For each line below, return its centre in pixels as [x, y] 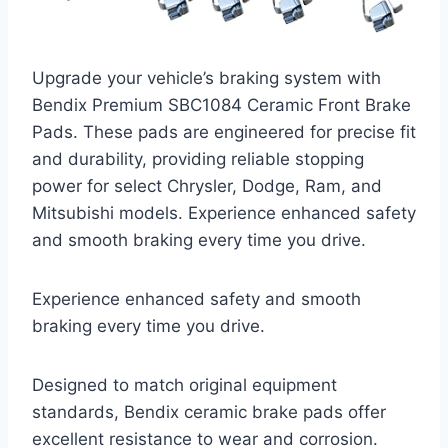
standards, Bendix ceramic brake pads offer [209, 411]
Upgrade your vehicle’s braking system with [206, 77]
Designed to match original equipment [184, 384]
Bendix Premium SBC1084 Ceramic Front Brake [221, 104]
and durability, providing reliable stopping [198, 158]
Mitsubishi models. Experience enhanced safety [224, 212]
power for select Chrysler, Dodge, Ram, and [207, 185]
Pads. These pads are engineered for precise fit [224, 131]
